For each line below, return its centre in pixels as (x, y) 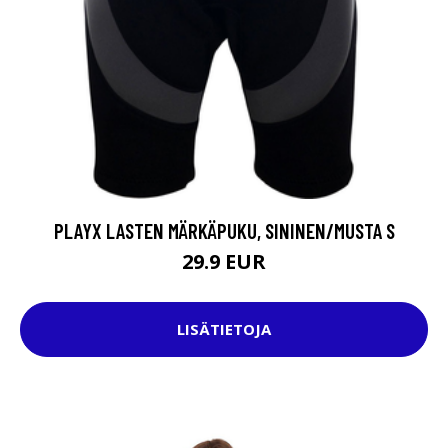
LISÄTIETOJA (224, 329)
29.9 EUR (224, 261)
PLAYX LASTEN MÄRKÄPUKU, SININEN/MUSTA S (224, 230)
